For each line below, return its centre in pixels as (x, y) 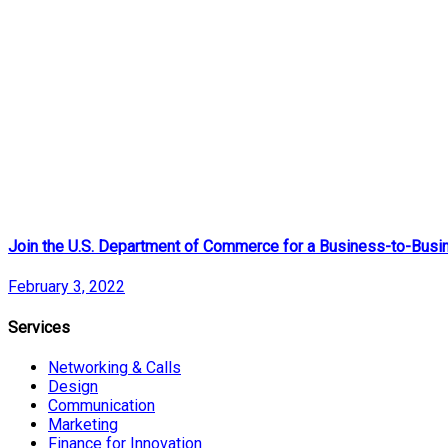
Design (73, 386)
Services (39, 327)
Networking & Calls (114, 367)
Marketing (83, 424)
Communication (101, 405)
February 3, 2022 (66, 287)
